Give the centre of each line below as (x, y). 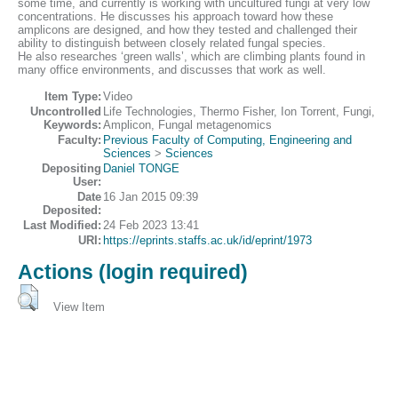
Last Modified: (62, 226)
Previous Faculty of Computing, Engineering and (227, 140)
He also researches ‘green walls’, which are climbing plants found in (191, 57)
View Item (79, 306)
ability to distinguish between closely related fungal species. (172, 44)
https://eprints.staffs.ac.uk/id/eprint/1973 (207, 241)
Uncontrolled (66, 112)
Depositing (72, 169)
